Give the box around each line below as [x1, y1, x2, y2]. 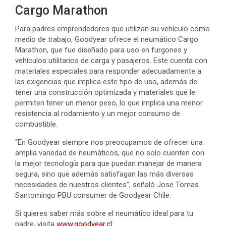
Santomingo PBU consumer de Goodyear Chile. [15, 190, 171, 200]
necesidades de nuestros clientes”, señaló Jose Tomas [15, 180, 199, 189]
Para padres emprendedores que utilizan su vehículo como [15, 24, 210, 33]
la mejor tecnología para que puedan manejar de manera [15, 158, 202, 168]
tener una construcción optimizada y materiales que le [15, 87, 195, 97]
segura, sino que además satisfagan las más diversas [15, 169, 194, 179]
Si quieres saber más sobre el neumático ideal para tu [15, 208, 193, 218]
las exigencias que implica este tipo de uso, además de [15, 77, 197, 86]
